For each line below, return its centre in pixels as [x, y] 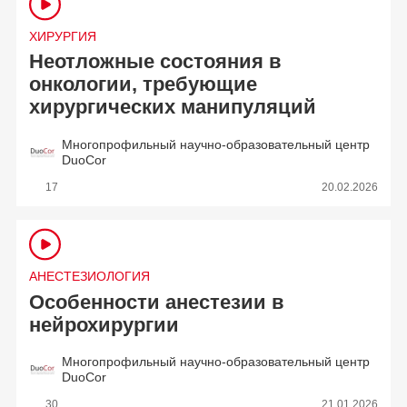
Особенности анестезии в [157, 302]
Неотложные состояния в [156, 62]
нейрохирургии [104, 325]
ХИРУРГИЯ [63, 37]
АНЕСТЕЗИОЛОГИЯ [90, 277]
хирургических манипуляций [173, 108]
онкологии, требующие [144, 85]
